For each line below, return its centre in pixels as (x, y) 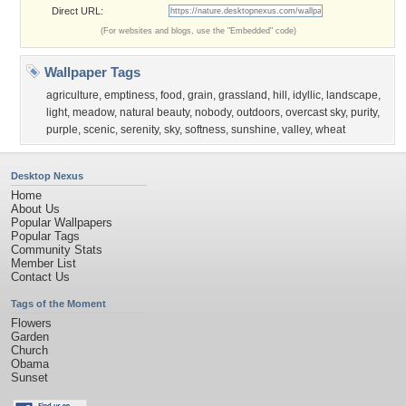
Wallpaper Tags (91, 72)
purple (62, 130)
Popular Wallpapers (62, 222)
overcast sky (315, 112)
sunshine (254, 130)
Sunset (29, 377)
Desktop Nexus (47, 176)
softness (205, 130)
